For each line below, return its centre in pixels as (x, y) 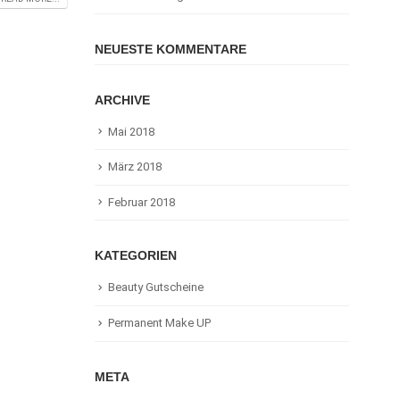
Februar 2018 (142, 202)
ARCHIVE (122, 100)
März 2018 (135, 167)
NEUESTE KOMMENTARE (171, 49)
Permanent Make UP (159, 322)
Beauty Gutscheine (156, 287)
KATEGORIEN (136, 256)
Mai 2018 (131, 131)
